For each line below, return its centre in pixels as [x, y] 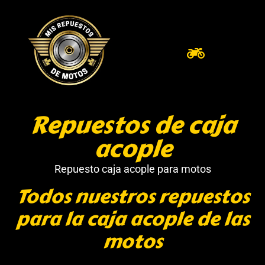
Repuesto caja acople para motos [132, 169]
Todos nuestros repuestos [132, 196]
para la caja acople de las [132, 219]
